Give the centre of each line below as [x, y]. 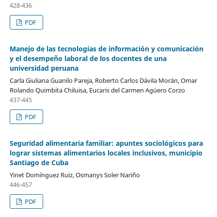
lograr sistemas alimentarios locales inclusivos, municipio [106, 153]
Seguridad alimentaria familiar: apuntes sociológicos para [106, 143]
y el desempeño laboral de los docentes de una [88, 59]
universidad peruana [44, 68]
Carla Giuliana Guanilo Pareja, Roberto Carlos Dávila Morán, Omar [103, 81]
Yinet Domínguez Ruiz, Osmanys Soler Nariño [75, 175]
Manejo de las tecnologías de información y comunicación [106, 49]
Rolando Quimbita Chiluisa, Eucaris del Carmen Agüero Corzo [97, 90]
